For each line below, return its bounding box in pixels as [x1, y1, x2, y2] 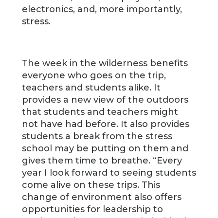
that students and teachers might [21, 107, 178, 117]
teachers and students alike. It [21, 82, 161, 93]
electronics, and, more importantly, [21, 4, 182, 15]
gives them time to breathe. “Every [21, 155, 182, 166]
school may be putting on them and [21, 143, 188, 154]
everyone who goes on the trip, [21, 70, 166, 81]
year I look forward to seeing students [21, 167, 196, 178]
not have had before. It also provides [21, 119, 189, 129]
